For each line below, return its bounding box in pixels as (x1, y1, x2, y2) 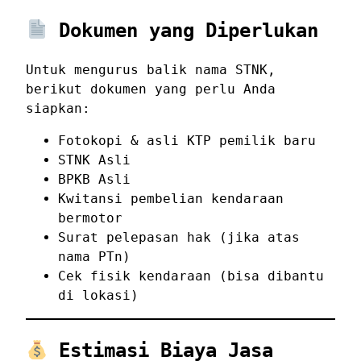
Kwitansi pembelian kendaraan (58, 191, 284, 207)
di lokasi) (58, 288, 139, 304)
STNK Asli (58, 152, 131, 168)
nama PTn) (58, 249, 131, 265)
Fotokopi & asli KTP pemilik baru (58, 133, 316, 149)
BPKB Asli (58, 172, 131, 188)
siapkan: (26, 101, 90, 117)
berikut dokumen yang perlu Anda (26, 81, 276, 98)
